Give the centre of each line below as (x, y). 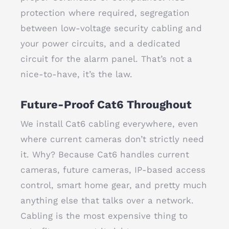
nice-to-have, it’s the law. (76, 74)
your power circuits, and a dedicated (100, 43)
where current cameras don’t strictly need (112, 139)
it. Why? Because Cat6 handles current (105, 154)
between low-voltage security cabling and (111, 28)
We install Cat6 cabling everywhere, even (109, 124)
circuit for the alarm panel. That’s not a (106, 59)
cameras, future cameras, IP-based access (113, 170)
